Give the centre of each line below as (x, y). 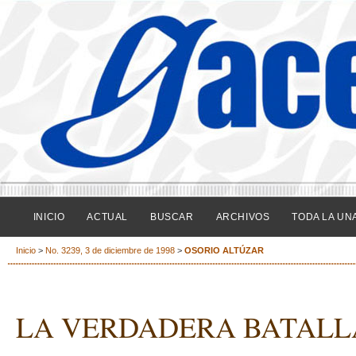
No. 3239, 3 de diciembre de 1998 (111, 251)
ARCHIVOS (243, 217)
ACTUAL (107, 217)
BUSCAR (172, 217)
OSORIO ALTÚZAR (224, 251)
